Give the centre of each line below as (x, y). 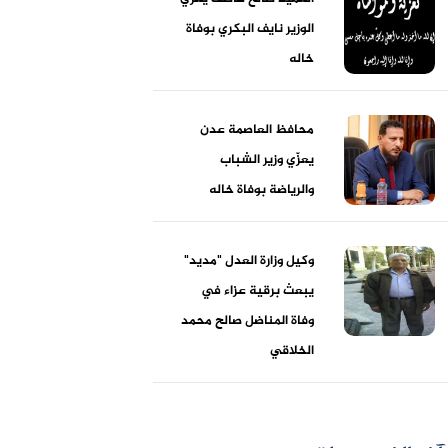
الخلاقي (292, 350)
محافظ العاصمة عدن (257, 129)
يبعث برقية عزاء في (258, 290)
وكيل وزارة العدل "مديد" (249, 260)
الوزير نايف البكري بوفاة (250, 28)
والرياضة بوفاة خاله (262, 189)
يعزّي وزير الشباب (267, 159)
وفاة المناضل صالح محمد (248, 320)
